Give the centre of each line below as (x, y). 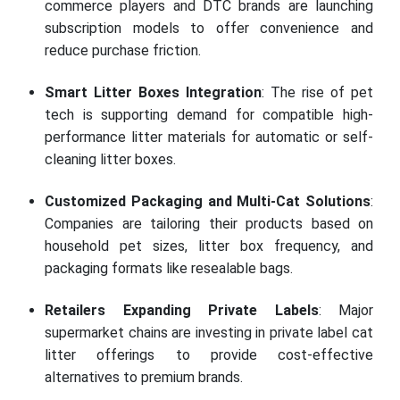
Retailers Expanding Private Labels (182, 310)
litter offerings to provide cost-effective (209, 354)
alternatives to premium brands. (144, 377)
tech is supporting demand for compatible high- (209, 114)
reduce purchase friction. (123, 50)
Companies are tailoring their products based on (209, 223)
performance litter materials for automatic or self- (209, 137)
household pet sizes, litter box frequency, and (209, 246)
